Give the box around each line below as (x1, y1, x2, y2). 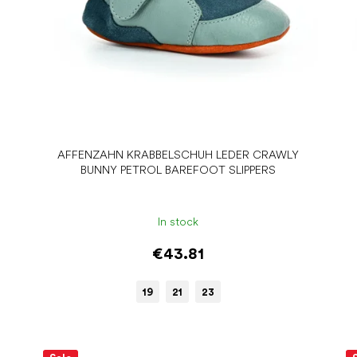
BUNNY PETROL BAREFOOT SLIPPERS (80, 163, 277, 176)
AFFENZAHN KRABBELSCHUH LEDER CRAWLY (57, 147, 300, 161)
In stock (158, 215, 199, 229)
